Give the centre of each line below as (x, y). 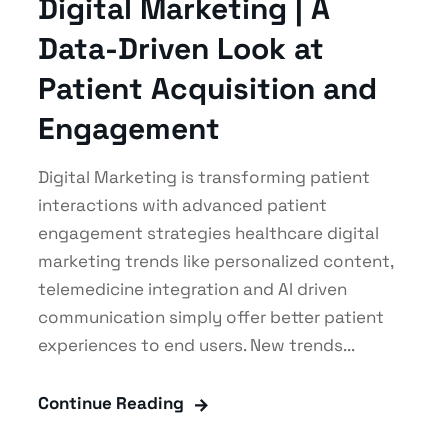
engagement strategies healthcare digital (208, 232)
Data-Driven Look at (180, 48)
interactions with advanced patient (182, 204)
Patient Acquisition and (207, 88)
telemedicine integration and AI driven (192, 288)
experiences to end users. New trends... (196, 344)
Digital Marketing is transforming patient (203, 176)
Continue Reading (110, 402)
